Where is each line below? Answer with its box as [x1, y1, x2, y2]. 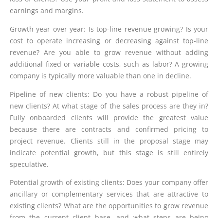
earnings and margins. [10, 6, 84, 16]
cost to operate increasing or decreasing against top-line [10, 36, 208, 46]
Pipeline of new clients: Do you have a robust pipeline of [10, 89, 208, 99]
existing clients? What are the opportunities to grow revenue [10, 201, 208, 211]
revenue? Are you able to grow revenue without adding [10, 48, 208, 57]
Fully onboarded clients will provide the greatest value [10, 112, 208, 122]
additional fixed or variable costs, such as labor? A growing [10, 59, 208, 69]
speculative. [10, 159, 49, 169]
